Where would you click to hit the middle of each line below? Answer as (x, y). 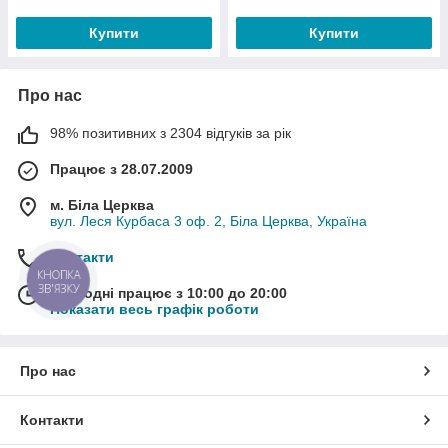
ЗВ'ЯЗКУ (58, 288)
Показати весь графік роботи (154, 308)
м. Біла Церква (102, 204)
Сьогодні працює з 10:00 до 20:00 (168, 292)
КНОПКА (59, 275)
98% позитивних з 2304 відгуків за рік (170, 132)
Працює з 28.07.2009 (121, 168)
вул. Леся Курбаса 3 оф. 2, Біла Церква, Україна (208, 220)
